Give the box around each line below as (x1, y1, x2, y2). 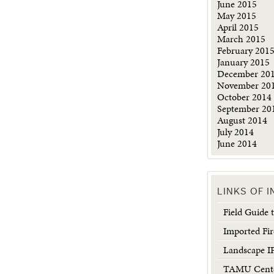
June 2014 (217, 136, 257, 150)
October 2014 (217, 90, 272, 104)
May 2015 (217, 9, 257, 23)
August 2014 (217, 113, 268, 127)
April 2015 (217, 20, 259, 34)
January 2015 (217, 55, 270, 69)
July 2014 (217, 125, 254, 139)
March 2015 (217, 32, 266, 46)
